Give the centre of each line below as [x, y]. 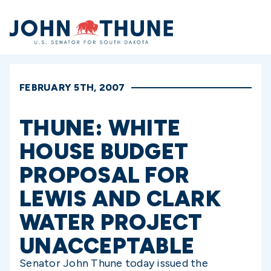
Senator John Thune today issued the [114, 263]
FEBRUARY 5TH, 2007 [72, 87]
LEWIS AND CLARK [120, 199]
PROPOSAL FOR [104, 175]
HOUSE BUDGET [104, 152]
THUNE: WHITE [100, 128]
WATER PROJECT [111, 222]
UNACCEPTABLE [107, 246]
